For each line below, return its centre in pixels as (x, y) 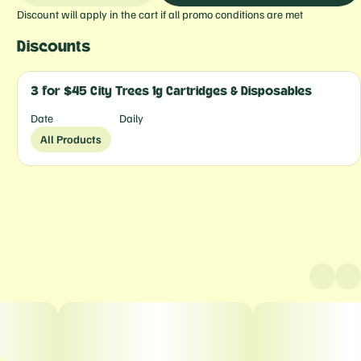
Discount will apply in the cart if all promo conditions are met (160, 14)
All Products (71, 139)
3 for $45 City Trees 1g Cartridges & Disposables (172, 91)
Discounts (54, 47)
